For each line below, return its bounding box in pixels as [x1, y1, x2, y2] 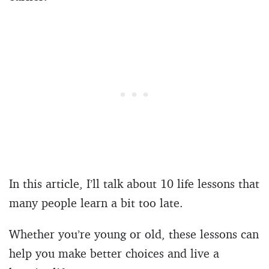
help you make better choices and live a [9, 245, 219, 261]
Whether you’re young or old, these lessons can [9, 226, 259, 241]
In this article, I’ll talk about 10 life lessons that [9, 175, 259, 191]
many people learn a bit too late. [9, 195, 183, 210]
